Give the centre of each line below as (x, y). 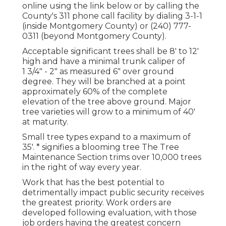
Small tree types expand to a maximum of (106, 137)
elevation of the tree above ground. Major (107, 101)
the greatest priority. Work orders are (97, 202)
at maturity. (45, 122)
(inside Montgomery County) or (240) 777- (107, 26)
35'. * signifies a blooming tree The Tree (101, 147)
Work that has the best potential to (93, 182)
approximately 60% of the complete (95, 91)
